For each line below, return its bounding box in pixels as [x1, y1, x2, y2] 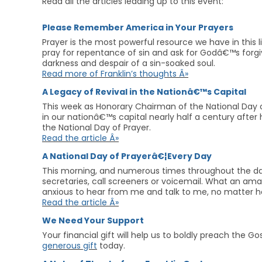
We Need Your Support [42, 215, 144, 226]
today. [97, 240, 125, 251]
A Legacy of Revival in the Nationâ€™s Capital [42, 86, 246, 98]
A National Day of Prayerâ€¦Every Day [42, 150, 212, 162]
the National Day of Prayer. [42, 122, 151, 133]
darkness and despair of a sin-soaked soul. [42, 57, 215, 69]
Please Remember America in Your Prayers [42, 22, 233, 33]
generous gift [42, 240, 97, 251]
